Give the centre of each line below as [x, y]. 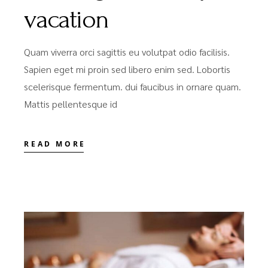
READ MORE [55, 144]
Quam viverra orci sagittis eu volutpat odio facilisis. [127, 51]
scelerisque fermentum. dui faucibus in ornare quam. [133, 86]
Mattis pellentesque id [71, 103]
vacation [66, 19]
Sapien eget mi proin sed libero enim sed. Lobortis [127, 69]
